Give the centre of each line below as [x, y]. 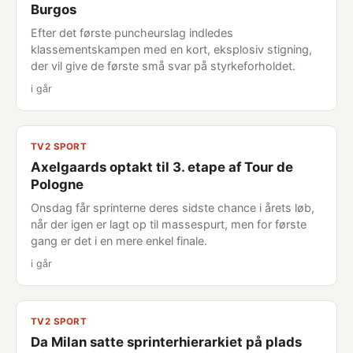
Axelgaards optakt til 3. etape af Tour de [162, 167]
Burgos [54, 9]
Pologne [57, 184]
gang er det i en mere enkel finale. [119, 241]
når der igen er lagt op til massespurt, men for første [169, 224]
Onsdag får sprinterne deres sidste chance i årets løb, [173, 208]
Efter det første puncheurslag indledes [132, 33]
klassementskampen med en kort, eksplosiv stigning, [171, 49]
